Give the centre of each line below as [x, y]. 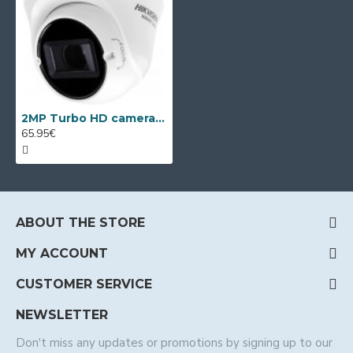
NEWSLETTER [62, 315]
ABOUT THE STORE [80, 223]
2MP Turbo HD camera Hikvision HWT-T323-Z [160, 118]
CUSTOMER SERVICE [84, 284]
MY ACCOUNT [62, 253]
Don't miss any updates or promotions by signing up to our [174, 343]
